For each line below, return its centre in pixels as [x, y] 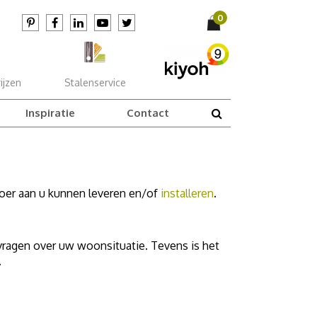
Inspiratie [50, 113]
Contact [148, 113]
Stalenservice [95, 82]
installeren [187, 193]
